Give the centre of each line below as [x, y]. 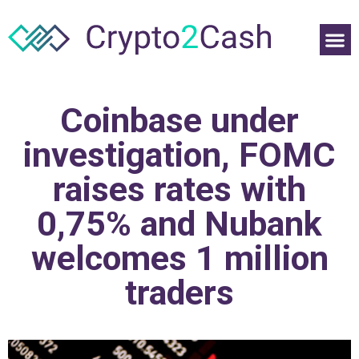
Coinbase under [179, 121]
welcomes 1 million [179, 258]
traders [179, 293]
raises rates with [179, 190]
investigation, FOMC [179, 155]
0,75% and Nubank [179, 224]
